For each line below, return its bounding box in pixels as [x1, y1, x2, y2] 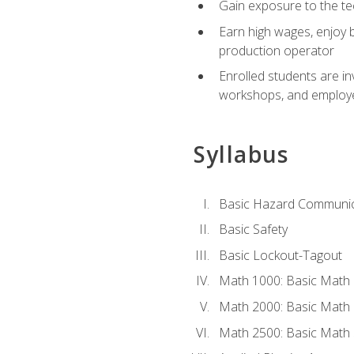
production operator [218, 41, 334, 59]
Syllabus [193, 138, 289, 169]
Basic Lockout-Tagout [218, 246, 342, 264]
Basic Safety [218, 220, 288, 239]
